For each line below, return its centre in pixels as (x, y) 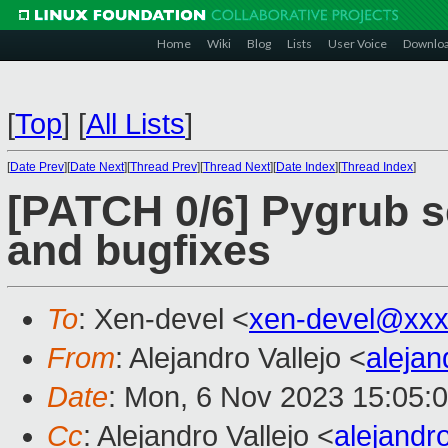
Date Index (305, 167)
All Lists (135, 124)
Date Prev (37, 167)
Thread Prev (163, 167)
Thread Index (377, 167)
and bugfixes (139, 251)
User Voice (357, 43)
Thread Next (236, 167)
